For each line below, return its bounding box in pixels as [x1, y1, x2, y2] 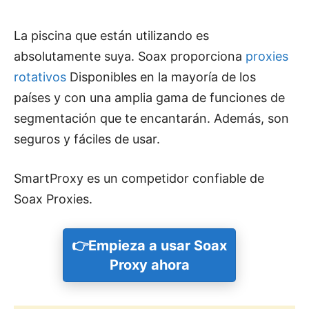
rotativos [14, 70, 66, 85]
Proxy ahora [109, 257, 190, 274]
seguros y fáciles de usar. [14, 132, 160, 147]
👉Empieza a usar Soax [72, 237, 227, 255]
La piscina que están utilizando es [14, 28, 209, 43]
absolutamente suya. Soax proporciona [14, 49, 246, 64]
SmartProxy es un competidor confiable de [14, 171, 264, 186]
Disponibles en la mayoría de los [66, 70, 256, 85]
